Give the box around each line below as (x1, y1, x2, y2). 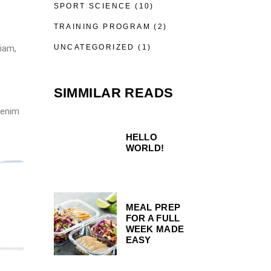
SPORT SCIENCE (53, 1, 132, 10)
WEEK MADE (125, 223, 184, 234)
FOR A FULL (125, 212, 180, 223)
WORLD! (125, 142, 165, 153)
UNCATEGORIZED (53, 42, 135, 51)
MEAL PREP (125, 201, 181, 212)
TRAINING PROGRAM (53, 22, 151, 31)
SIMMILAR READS (53, 85, 174, 100)
